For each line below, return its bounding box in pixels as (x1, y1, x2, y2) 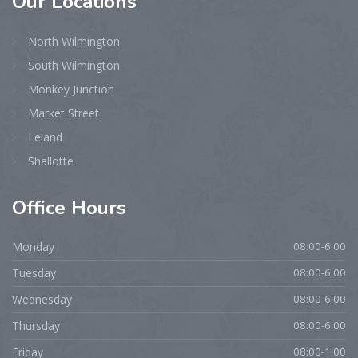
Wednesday (12, 291, 72, 307)
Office (12, 194, 66, 221)
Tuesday (12, 265, 56, 280)
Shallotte (28, 153, 74, 169)
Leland (28, 129, 62, 145)
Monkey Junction (28, 81, 114, 97)
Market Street (28, 105, 99, 121)
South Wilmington (28, 57, 120, 73)
